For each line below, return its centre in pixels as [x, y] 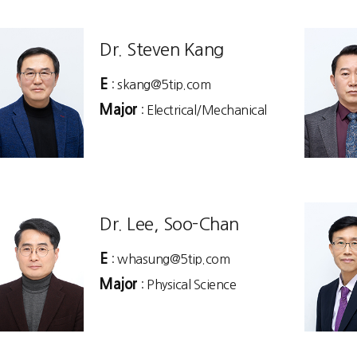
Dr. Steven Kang [162, 49]
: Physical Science [186, 284]
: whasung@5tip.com [169, 259]
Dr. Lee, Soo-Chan [169, 224]
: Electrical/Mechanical [202, 110]
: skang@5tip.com [159, 84]
